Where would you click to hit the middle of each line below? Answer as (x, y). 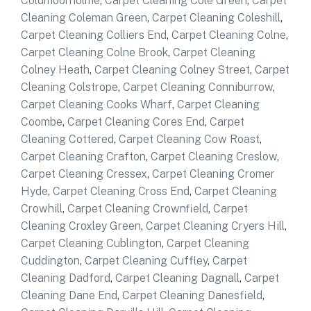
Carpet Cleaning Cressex (84, 174)
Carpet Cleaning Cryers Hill (215, 226)
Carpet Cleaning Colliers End (94, 35)
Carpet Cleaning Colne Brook (94, 52)
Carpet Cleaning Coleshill (216, 17)
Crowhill (42, 208)
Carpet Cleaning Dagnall (177, 278)
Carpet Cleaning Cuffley (146, 260)
